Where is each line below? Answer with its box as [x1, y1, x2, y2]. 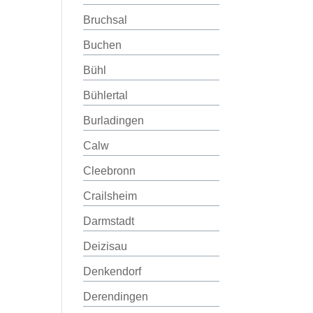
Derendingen [83, 291, 149, 303]
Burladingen [83, 115, 145, 126]
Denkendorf [83, 265, 142, 277]
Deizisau [83, 240, 128, 252]
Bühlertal [83, 89, 129, 101]
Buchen [83, 39, 122, 51]
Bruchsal [83, 14, 128, 26]
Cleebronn [83, 165, 136, 177]
